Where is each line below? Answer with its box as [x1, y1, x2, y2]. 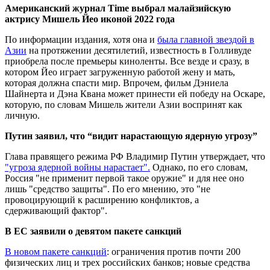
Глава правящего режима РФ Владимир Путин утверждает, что [5, 151, 265, 162]
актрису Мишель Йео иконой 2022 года [5, 13, 175, 24]
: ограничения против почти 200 [107, 246, 240, 257]
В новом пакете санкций [5, 246, 107, 257]
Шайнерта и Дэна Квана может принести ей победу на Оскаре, [5, 88, 265, 99]
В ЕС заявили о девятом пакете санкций [5, 225, 181, 236]
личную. [5, 110, 40, 121]
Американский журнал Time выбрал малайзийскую [5, 2, 231, 13]
